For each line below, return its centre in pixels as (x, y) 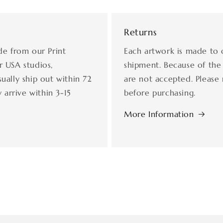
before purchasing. (160, 93)
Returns (140, 32)
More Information (159, 114)
